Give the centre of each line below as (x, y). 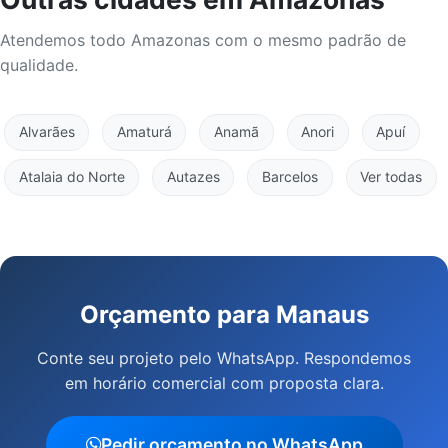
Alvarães (46, 132)
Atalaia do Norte (71, 177)
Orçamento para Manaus (224, 314)
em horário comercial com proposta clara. (224, 382)
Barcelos (289, 177)
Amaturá (144, 132)
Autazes (193, 177)
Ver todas (391, 177)
